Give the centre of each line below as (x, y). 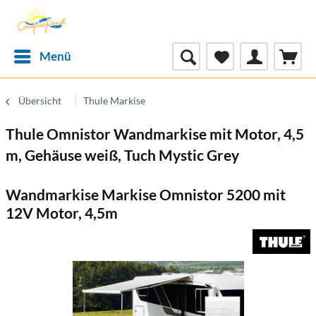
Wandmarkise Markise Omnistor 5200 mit (146, 194)
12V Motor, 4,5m (62, 213)
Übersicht (40, 101)
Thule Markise (114, 101)
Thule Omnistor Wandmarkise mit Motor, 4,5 (155, 134)
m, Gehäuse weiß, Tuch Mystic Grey (122, 155)
